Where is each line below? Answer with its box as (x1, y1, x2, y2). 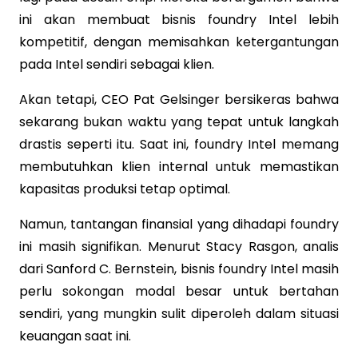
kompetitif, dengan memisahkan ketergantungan (19, 32, 339, 51)
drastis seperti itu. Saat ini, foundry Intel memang (19, 134, 339, 153)
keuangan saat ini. (19, 326, 131, 345)
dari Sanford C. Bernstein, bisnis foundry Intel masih (19, 259, 339, 278)
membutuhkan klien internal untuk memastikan (19, 157, 339, 176)
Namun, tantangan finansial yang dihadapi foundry (19, 214, 339, 233)
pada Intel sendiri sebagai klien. (19, 54, 214, 74)
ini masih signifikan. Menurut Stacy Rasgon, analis (19, 237, 339, 256)
